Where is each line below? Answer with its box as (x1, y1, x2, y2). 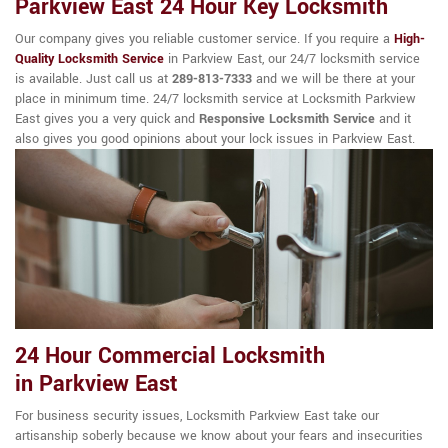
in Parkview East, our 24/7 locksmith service (164, 50, 420, 69)
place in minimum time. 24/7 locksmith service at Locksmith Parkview (15, 90, 416, 109)
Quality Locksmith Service (15, 50, 164, 69)
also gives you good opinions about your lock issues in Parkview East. (15, 130, 415, 149)
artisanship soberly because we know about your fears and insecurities (15, 427, 423, 446)
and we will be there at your (252, 70, 415, 89)
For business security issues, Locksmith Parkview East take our (15, 407, 379, 426)
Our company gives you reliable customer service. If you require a (15, 30, 394, 49)
